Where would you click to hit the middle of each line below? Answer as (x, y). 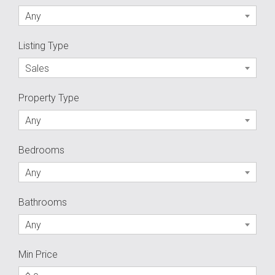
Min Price (38, 254)
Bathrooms (43, 202)
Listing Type (44, 46)
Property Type (49, 98)
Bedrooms (41, 150)
